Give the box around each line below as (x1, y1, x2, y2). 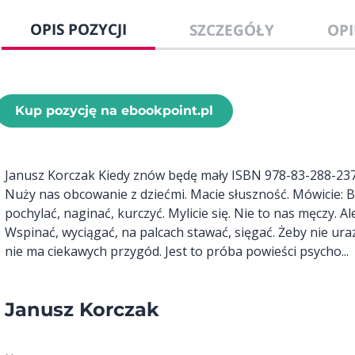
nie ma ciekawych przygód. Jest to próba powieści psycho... (5, 242, 349, 261)
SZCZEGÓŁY (189, 19, 274, 41)
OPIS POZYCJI (29, 18, 127, 40)
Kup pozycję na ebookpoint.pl (15, 103, 213, 119)
